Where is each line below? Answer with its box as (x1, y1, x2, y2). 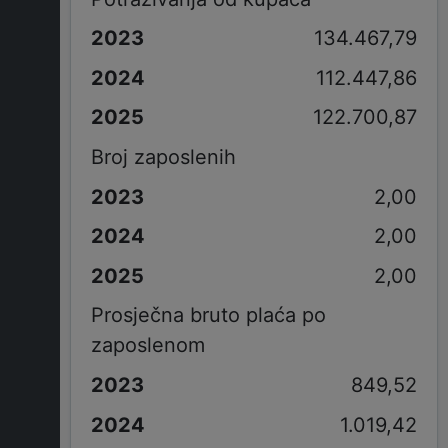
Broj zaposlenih (90, 144, 236, 169)
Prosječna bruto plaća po (90, 303, 326, 328)
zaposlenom (90, 333, 205, 358)
